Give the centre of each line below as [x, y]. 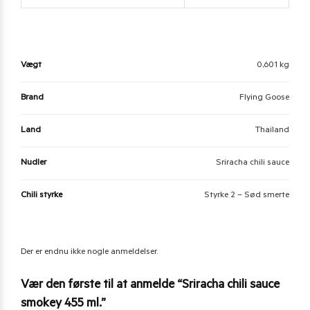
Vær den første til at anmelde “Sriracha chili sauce [150, 286]
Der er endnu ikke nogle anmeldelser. [89, 253]
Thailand [272, 131]
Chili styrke [42, 196]
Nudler [34, 164]
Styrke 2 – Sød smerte [247, 196]
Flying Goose [264, 99]
